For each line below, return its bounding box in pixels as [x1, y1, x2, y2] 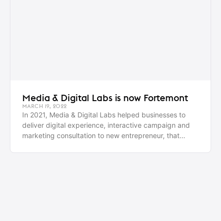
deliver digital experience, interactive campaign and [22, 121, 190, 130]
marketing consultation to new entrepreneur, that [22, 131, 180, 140]
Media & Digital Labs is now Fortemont [22, 92, 188, 104]
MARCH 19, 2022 [22, 103, 67, 110]
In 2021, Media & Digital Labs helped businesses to [22, 110, 185, 119]
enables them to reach [22, 142, 94, 150]
